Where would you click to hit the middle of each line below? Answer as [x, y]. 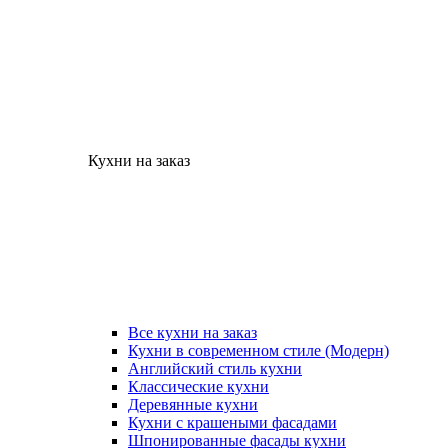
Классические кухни [198, 386]
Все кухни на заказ [192, 332]
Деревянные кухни [193, 404]
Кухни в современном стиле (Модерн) [258, 350]
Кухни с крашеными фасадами [232, 422]
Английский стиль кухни [215, 368]
